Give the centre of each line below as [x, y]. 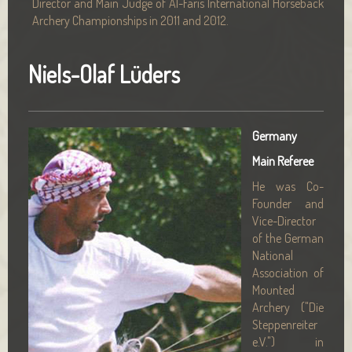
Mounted [273, 290]
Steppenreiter [285, 324]
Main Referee [283, 161]
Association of [288, 273]
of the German [288, 238]
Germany [275, 136]
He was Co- [288, 186]
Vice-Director [284, 221]
